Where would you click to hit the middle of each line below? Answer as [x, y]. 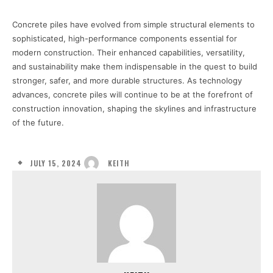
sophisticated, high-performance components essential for [125, 39]
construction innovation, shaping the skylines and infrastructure [134, 109]
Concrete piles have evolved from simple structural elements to [133, 25]
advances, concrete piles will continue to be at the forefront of [133, 95]
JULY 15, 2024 [56, 163]
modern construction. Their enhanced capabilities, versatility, [129, 53]
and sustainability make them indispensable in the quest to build [135, 67]
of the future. [38, 123]
